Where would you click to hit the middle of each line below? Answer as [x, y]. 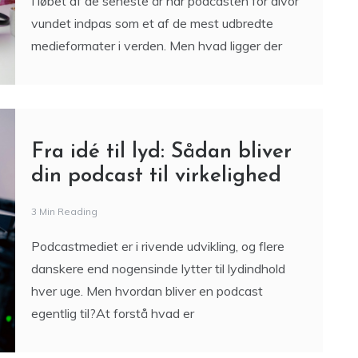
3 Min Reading [64, 211]
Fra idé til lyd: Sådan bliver [161, 152]
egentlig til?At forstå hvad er [112, 313]
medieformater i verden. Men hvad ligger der [156, 46]
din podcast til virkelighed [156, 176]
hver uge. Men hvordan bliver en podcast [147, 291]
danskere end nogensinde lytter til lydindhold [158, 268]
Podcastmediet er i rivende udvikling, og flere [157, 246]
